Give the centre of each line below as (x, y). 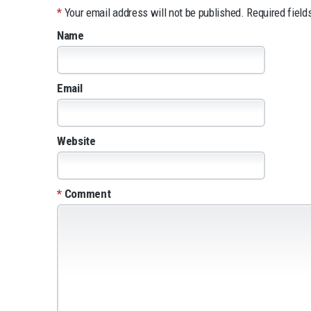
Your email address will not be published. (154, 13)
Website (76, 141)
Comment (87, 194)
